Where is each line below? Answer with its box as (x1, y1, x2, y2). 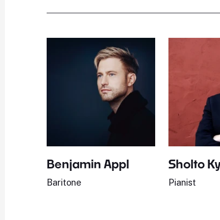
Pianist (168, 177, 196, 188)
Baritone (47, 177, 82, 188)
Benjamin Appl (47, 157, 130, 171)
